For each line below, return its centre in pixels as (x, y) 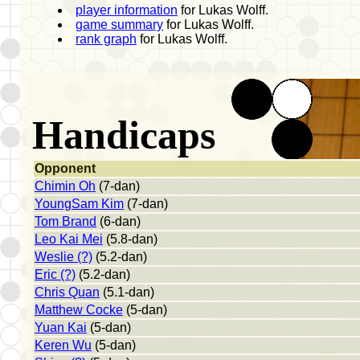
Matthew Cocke (79, 309)
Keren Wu (63, 345)
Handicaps (124, 135)
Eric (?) (55, 274)
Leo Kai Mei (69, 239)
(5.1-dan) (127, 292)
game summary (119, 24)
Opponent (65, 168)
